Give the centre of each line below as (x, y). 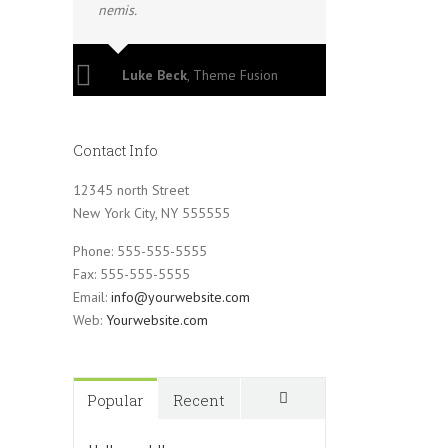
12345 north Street (131, 190)
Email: (92, 297)
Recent (198, 400)
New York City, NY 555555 (151, 213)
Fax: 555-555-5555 (131, 274)
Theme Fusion (235, 75)
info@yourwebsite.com (180, 297)
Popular (115, 400)
